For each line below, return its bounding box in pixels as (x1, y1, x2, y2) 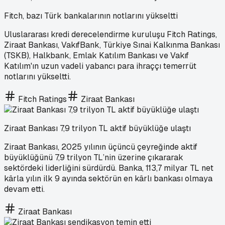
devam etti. (4, 183, 45, 194)
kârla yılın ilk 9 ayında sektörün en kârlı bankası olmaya (4, 173, 212, 184)
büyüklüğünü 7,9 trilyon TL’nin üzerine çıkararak (4, 152, 183, 163)
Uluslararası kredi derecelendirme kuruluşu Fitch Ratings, (4, 29, 217, 40)
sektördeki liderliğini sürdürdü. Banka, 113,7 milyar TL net (4, 162, 213, 173)
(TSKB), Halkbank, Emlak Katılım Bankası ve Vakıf (4, 50, 189, 61)
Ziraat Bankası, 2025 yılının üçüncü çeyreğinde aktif (4, 141, 197, 152)
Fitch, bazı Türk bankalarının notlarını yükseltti (4, 10, 178, 21)
